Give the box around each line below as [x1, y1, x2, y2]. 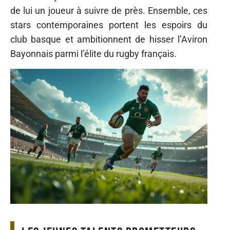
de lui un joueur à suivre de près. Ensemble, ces [10, 5, 207, 16]
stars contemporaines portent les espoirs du [10, 20, 207, 30]
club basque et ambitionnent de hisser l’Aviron [10, 34, 207, 45]
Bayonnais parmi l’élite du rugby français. [10, 48, 177, 59]
